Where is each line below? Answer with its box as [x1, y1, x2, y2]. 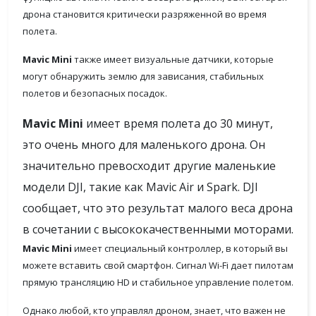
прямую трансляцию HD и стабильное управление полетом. [23, 276, 293, 288]
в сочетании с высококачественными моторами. [23, 221, 293, 237]
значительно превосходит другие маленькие [23, 158, 276, 174]
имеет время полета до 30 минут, [83, 116, 273, 131]
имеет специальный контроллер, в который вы [72, 242, 288, 255]
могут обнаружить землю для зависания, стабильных [23, 70, 264, 83]
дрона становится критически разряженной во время [23, 8, 267, 20]
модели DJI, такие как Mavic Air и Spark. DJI [23, 179, 258, 195]
